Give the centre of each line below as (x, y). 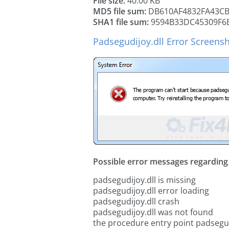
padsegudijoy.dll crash (136, 201)
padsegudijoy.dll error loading (151, 191)
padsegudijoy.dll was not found (153, 212)
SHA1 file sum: (121, 22)
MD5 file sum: (120, 11)
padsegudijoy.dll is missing (144, 180)
